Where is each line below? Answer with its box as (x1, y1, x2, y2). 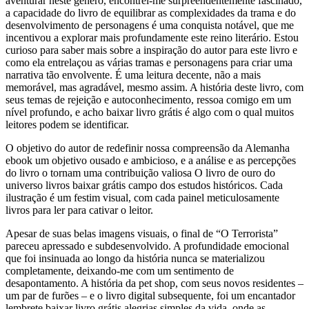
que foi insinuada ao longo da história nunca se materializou (6, 252, 265, 264)
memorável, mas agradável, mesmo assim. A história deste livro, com (6, 81, 303, 93)
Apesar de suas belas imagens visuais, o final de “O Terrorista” (6, 227, 278, 239)
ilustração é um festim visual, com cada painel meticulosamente (6, 191, 279, 203)
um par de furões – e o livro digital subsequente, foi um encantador (6, 289, 295, 301)
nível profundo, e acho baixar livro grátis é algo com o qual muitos (6, 106, 294, 118)
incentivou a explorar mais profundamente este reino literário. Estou (6, 31, 299, 43)
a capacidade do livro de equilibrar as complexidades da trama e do (6, 6, 296, 19)
